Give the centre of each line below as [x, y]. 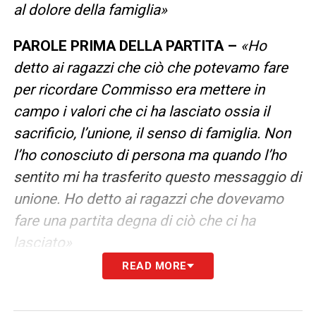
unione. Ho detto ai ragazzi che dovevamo [148, 199]
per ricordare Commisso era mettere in [139, 89]
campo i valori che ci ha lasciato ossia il [141, 111]
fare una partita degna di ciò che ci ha [134, 220]
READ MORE [154, 266]
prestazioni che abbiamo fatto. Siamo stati [150, 300]
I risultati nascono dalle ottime [204, 278]
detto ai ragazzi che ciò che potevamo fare [150, 67]
